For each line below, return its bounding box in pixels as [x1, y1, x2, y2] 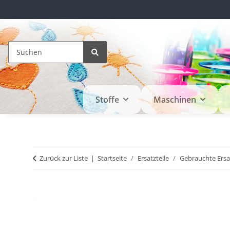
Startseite [98, 154, 127, 163]
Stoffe [95, 94, 119, 106]
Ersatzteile [138, 154, 169, 163]
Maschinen [153, 94, 196, 106]
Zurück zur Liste [40, 154, 88, 163]
